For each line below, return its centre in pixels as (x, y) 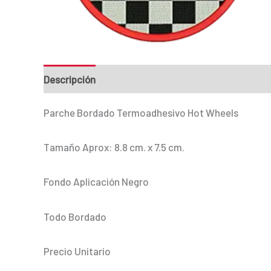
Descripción (70, 79)
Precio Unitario (77, 251)
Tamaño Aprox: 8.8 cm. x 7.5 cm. (114, 147)
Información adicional (156, 79)
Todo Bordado (75, 216)
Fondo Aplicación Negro (96, 182)
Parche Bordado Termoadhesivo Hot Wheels (141, 113)
